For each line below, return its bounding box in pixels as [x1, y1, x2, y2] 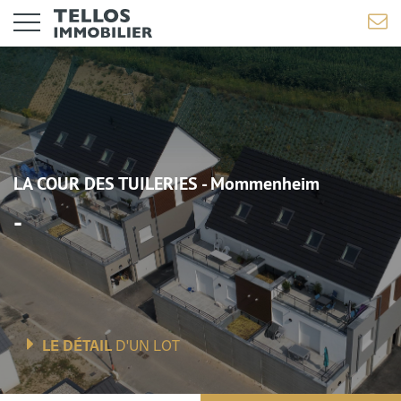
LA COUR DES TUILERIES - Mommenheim [13, 172, 320, 195]
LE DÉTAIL [42, 339, 112, 354]
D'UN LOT [112, 339, 180, 354]
